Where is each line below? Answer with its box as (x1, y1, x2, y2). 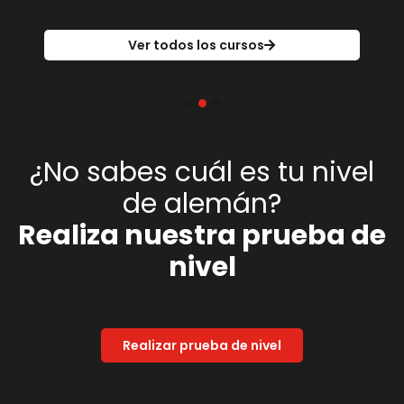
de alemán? (123, 184, 281, 223)
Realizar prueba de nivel (123, 335, 281, 354)
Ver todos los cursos (128, 35, 265, 54)
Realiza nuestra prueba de (18, 216, 386, 254)
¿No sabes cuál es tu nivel (30, 152, 374, 191)
